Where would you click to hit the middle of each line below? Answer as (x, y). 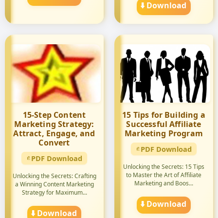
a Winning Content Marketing (54, 184)
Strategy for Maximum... (54, 192)
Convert (54, 143)
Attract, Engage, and (54, 133)
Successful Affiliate (164, 124)
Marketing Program (164, 133)
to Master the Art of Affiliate (164, 175)
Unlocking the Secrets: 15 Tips (164, 167)
